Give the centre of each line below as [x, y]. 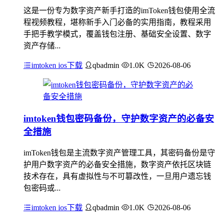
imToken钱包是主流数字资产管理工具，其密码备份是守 [119, 153]
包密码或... [42, 188]
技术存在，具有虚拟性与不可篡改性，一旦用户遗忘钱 [117, 176]
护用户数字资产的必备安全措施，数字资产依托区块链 [117, 165]
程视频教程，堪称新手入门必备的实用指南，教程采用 [117, 22]
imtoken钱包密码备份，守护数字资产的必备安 [119, 118]
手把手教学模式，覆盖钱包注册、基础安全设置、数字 [117, 34]
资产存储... [42, 45]
